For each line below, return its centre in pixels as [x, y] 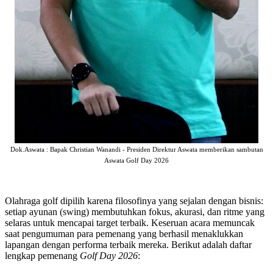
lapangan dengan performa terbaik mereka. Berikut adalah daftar [128, 245]
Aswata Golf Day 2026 [136, 161]
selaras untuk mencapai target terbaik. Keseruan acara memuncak [130, 223]
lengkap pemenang [42, 256]
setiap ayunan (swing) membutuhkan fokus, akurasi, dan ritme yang [135, 212]
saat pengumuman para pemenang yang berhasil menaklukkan [124, 234]
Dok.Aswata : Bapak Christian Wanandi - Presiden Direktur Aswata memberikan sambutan [136, 150]
